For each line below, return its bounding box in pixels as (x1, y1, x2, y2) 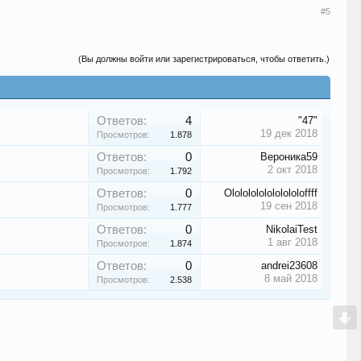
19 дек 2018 (260, 127, 318, 139)
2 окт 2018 (268, 164, 318, 176)
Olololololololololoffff (224, 187, 318, 199)
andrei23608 (261, 259, 318, 272)
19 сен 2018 (260, 200, 318, 212)
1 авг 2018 (268, 236, 318, 248)
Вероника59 (260, 151, 318, 163)
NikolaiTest (266, 223, 318, 235)
